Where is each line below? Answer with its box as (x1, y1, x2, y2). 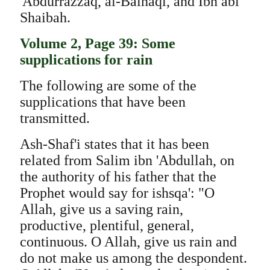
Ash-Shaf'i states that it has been (19, 136, 209, 152)
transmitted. (19, 110, 90, 126)
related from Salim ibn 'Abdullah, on (19, 152, 234, 168)
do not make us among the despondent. (19, 250, 247, 266)
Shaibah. (19, 10, 71, 25)
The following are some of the (19, 78, 196, 93)
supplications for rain (19, 52, 152, 67)
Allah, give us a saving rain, (19, 201, 183, 217)
